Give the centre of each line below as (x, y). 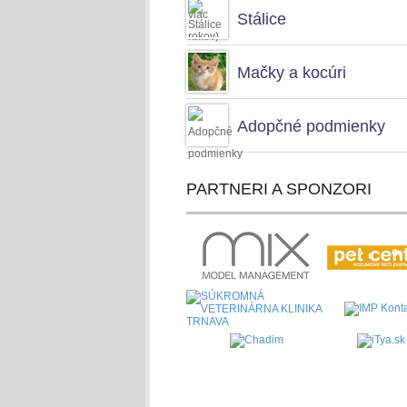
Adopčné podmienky (311, 126)
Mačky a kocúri (291, 73)
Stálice (261, 19)
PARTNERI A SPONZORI (278, 189)
